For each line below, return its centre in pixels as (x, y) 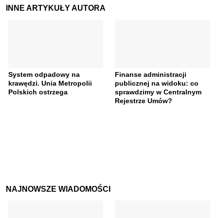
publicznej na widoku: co (157, 83)
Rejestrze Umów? (144, 101)
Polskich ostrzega (38, 92)
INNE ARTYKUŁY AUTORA (56, 8)
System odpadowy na (44, 75)
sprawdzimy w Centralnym (158, 92)
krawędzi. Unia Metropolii (50, 83)
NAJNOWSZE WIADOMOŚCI (58, 189)
